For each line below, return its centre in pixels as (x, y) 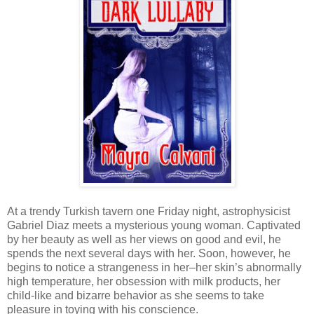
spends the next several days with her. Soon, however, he (149, 253)
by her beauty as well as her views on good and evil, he (144, 239)
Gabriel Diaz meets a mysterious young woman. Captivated (154, 225)
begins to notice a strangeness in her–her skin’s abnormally (154, 267)
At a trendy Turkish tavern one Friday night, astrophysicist (149, 211)
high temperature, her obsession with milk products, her (144, 281)
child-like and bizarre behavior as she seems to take (136, 295)
